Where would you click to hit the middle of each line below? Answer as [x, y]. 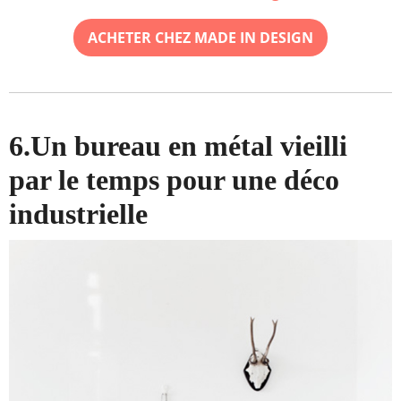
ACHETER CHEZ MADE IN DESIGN [200, 38]
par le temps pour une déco [174, 180]
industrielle [78, 214]
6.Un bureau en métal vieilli [178, 146]
